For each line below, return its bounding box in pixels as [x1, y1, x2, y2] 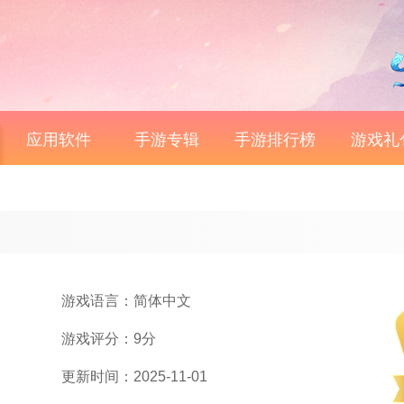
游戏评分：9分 [61, 331, 156, 347]
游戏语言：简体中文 [61, 293, 191, 309]
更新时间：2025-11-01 [61, 369, 207, 385]
